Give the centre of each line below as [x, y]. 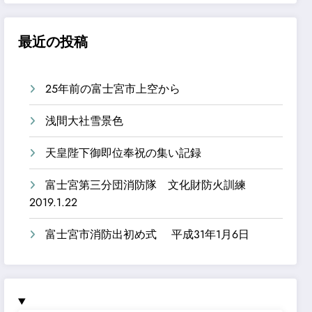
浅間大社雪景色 [85, 120]
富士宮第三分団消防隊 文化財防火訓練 [151, 185]
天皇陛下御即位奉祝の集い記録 [124, 153]
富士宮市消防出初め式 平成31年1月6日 [148, 234]
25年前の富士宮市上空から [113, 88]
